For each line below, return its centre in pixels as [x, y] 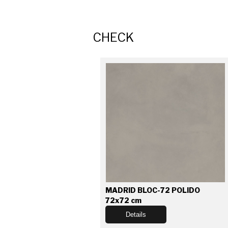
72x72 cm [123, 200]
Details [136, 215]
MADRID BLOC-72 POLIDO [153, 190]
